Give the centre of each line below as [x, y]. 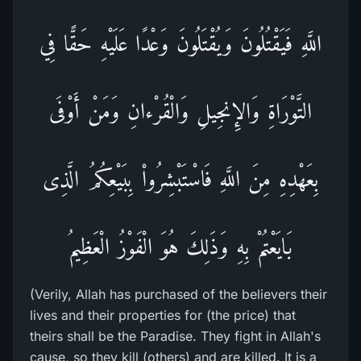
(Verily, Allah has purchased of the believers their [178, 294]
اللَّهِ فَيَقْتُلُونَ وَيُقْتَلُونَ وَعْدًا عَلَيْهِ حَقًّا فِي [180, 43]
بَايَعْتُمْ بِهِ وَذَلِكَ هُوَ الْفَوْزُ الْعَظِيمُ [180, 246]
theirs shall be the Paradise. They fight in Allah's [175, 336]
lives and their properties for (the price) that [163, 315]
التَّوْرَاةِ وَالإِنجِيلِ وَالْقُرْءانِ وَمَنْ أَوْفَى [180, 111]
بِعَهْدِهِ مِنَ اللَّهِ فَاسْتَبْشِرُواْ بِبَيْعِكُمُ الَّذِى [180, 178]
